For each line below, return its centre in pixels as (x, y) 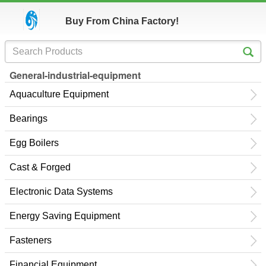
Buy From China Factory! (122, 21)
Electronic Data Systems (61, 191)
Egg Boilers (34, 143)
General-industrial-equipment (75, 75)
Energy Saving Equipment (65, 216)
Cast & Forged (40, 167)
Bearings (28, 118)
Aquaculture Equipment (59, 94)
